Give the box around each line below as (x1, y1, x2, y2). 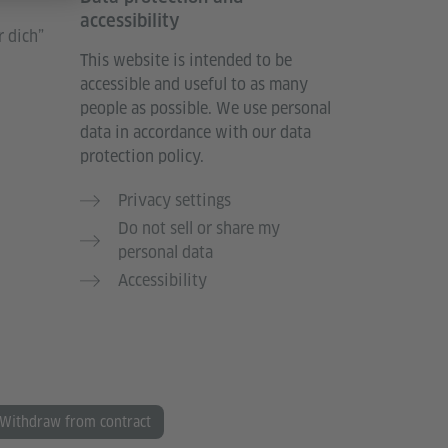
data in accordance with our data (80, 122, 311, 144)
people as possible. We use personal (80, 98, 331, 120)
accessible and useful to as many (80, 74, 308, 96)
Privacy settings (118, 190, 231, 212)
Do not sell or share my (118, 218, 280, 240)
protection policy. (80, 146, 204, 168)
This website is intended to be (80, 50, 292, 72)
